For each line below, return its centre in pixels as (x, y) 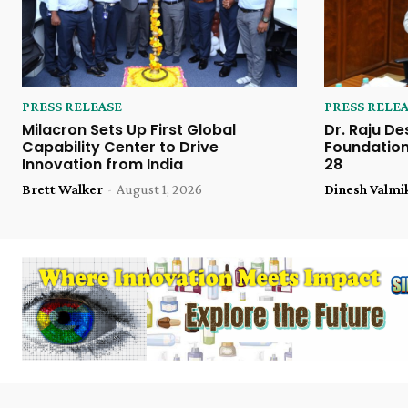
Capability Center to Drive (120, 147)
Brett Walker (62, 189)
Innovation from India (102, 164)
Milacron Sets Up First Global (129, 129)
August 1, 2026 (159, 189)
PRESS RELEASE (72, 106)
